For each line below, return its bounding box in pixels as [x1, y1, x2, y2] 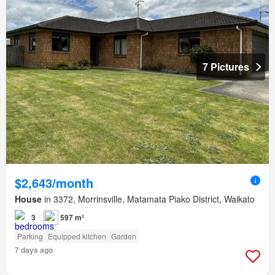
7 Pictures [203, 59, 249, 74]
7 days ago [15, 244, 53, 256]
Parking [17, 231, 43, 242]
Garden [111, 231, 136, 242]
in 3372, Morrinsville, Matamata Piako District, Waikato [42, 193, 255, 206]
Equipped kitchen [48, 231, 106, 242]
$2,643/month [15, 174, 93, 192]
